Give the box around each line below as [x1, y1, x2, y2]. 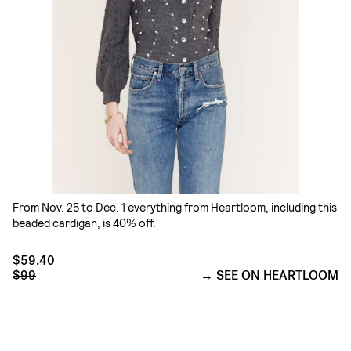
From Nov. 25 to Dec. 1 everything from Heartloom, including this [13, 200, 337, 214]
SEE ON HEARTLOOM [216, 266, 338, 284]
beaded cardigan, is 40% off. [13, 215, 156, 230]
